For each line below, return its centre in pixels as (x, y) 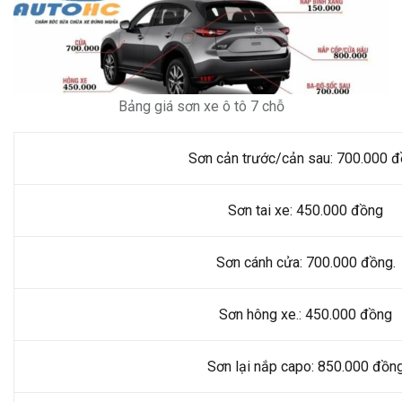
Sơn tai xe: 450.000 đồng (306, 211)
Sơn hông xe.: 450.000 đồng (306, 315)
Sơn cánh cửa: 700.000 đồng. (306, 263)
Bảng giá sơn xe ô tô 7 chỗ (201, 107)
